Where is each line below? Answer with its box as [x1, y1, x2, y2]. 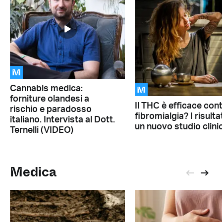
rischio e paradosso [10, 105, 92, 114]
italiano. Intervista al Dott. [10, 115, 115, 125]
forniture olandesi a [10, 95, 89, 104]
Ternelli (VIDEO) [10, 126, 73, 135]
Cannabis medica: [10, 84, 83, 94]
